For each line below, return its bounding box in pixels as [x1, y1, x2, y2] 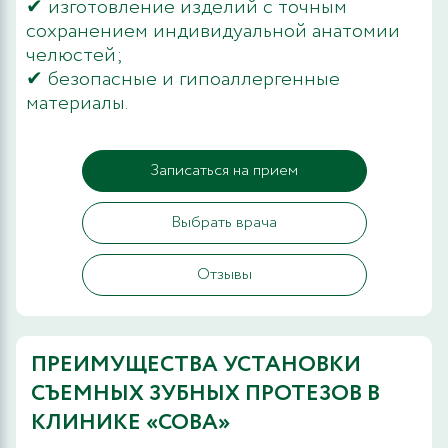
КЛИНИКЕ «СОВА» [31, 406, 230, 439]
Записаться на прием [150, 158, 298, 182]
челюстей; [26, 40, 123, 70]
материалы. [26, 88, 128, 118]
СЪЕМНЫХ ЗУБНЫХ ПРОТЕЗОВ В [31, 377, 380, 410]
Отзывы [196, 262, 252, 286]
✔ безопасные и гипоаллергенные [26, 64, 340, 94]
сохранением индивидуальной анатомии [26, 16, 400, 46]
